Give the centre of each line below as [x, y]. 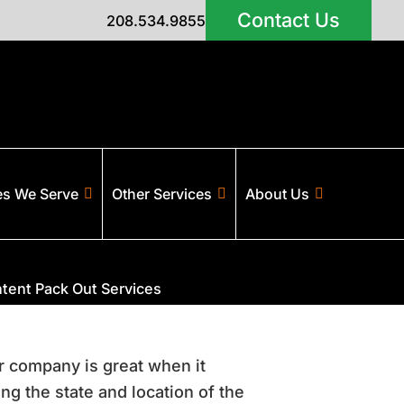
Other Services [162, 194]
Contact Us [289, 20]
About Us [277, 194]
